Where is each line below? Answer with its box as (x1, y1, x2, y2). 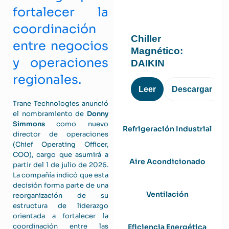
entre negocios (13, 38, 108, 54)
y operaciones (13, 55, 108, 71)
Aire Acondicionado (129, 156, 205, 166)
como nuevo (45, 120, 108, 128)
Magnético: (130, 45, 183, 56)
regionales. (13, 72, 81, 87)
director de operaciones (13, 130, 108, 139)
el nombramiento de (13, 109, 87, 118)
